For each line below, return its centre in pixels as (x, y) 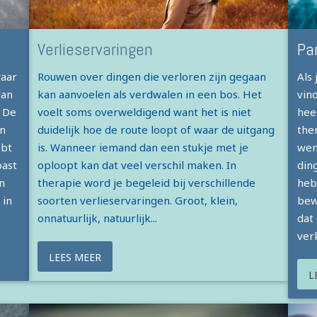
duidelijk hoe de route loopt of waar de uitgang (156, 130)
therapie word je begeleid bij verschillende (147, 183)
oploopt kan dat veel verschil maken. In (137, 165)
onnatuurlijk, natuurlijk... (98, 218)
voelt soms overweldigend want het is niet (145, 112)
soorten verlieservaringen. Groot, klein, (138, 201)
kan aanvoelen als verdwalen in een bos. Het (150, 94)
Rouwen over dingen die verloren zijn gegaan (152, 77)
